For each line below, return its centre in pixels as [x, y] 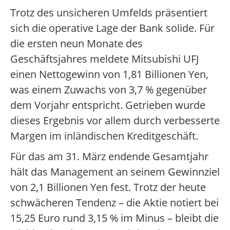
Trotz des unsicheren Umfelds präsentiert [109, 13]
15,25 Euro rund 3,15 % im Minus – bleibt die [114, 218]
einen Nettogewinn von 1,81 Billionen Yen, [109, 74]
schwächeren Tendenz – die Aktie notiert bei [114, 203]
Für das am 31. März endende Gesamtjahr [109, 157]
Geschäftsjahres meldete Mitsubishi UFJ [104, 59]
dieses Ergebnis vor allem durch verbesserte [115, 121]
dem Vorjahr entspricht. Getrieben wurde [108, 105]
